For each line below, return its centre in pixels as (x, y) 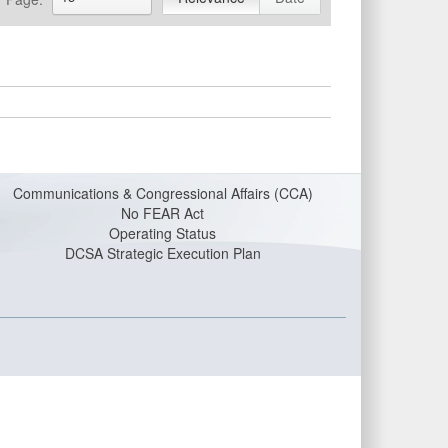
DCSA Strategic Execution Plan (162, 253)
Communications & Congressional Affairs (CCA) (162, 193)
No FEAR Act (163, 213)
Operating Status (163, 233)
